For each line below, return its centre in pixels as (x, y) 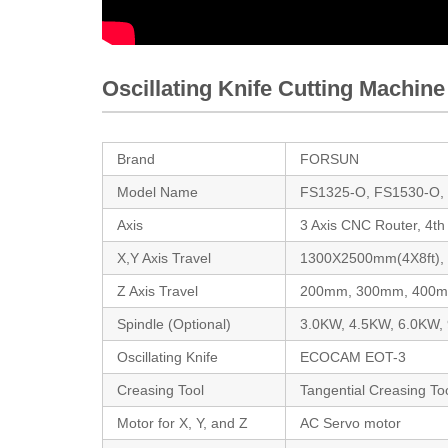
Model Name (158, 191)
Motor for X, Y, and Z (183, 422)
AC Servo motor (351, 422)
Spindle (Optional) (174, 323)
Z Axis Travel (158, 290)
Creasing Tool (161, 389)
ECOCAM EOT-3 (353, 356)
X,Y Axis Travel (164, 257)
